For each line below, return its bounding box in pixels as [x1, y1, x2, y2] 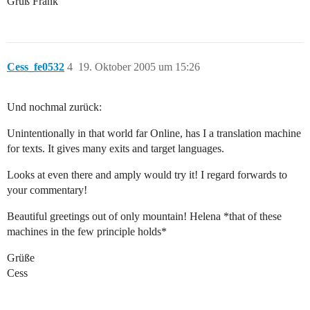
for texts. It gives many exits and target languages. [7, 143, 224, 155]
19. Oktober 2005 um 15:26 [78, 61, 200, 73]
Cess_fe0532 [7, 61, 64, 73]
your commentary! [7, 184, 87, 197]
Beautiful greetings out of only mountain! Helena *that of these [7, 210, 282, 223]
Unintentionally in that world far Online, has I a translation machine [7, 127, 301, 140]
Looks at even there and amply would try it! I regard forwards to [7, 169, 287, 181]
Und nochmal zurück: [7, 101, 102, 113]
